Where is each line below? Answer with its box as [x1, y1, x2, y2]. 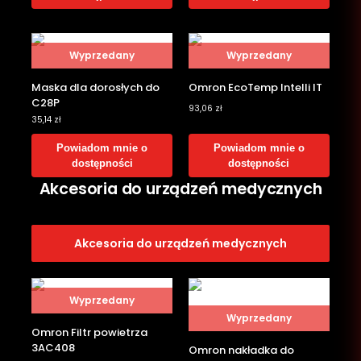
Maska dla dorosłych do [31, 80, 160, 96]
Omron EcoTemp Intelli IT [189, 80, 322, 96]
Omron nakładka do [189, 342, 294, 359]
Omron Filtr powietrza [31, 325, 148, 341]
